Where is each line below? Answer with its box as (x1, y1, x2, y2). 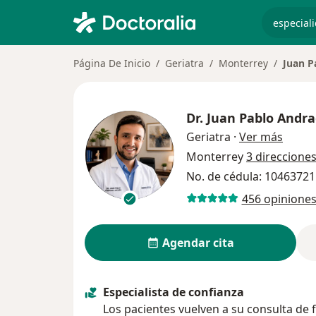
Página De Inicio (73, 56, 150, 70)
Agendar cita (162, 235, 234, 250)
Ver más (239, 129, 283, 145)
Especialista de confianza (103, 284, 244, 300)
